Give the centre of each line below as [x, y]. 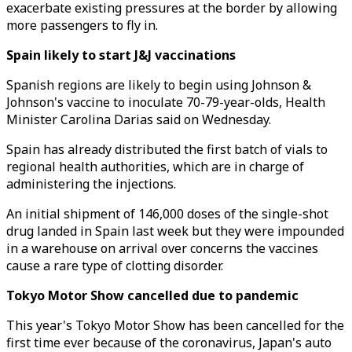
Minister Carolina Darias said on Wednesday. [139, 119]
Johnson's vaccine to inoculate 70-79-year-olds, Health [166, 102]
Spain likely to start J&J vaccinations [121, 55]
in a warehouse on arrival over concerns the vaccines [162, 248]
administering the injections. [91, 184]
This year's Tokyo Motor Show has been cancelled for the [175, 325]
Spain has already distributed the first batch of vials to [167, 149]
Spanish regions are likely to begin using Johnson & [159, 85]
